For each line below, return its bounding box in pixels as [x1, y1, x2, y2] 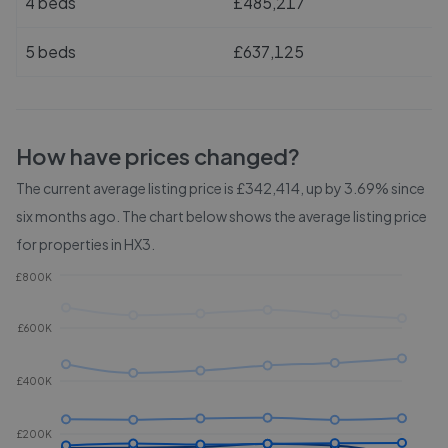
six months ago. [16, 207, 122, 225]
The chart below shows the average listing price [122, 207, 427, 225]
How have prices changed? [16, 142, 300, 170]
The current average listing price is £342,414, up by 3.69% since [16, 179, 425, 197]
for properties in [16, 235, 124, 253]
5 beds [25, 41, 76, 62]
